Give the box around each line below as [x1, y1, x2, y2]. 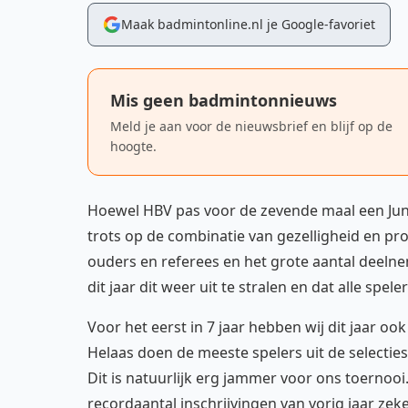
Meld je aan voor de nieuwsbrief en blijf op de [110, 117, 393, 135]
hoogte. [110, 138, 157, 155]
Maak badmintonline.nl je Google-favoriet [121, 15, 375, 33]
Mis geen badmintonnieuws [110, 89, 337, 111]
